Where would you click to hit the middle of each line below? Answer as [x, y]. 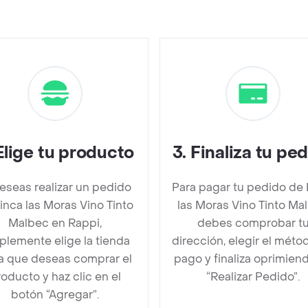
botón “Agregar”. [55, 295]
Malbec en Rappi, [55, 223]
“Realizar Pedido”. [253, 277]
